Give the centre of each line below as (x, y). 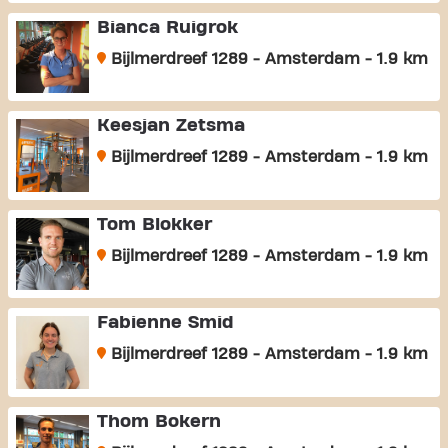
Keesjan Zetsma (170, 126)
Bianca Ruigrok (167, 27)
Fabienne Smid (165, 323)
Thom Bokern (158, 421)
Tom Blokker (154, 224)
